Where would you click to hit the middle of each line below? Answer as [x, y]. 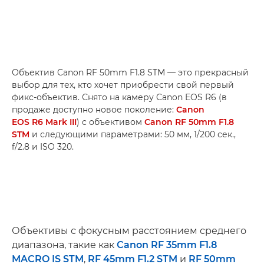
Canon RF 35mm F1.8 [167, 245]
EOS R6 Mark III [44, 122]
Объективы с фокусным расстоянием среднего [129, 230]
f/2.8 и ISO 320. [43, 146]
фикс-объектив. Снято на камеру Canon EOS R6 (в [119, 97]
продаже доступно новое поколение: [94, 109]
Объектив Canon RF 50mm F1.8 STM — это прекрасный [130, 72]
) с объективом [110, 122]
